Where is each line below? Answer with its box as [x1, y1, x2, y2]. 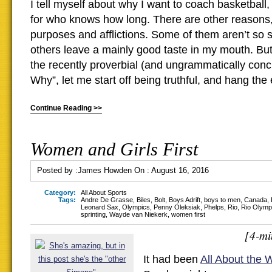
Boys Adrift [169, 196, 200, 203]
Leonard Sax [81, 203, 118, 211]
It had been [143, 253, 200, 265]
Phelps [204, 203, 224, 211]
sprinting [81, 211, 106, 218]
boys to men [204, 196, 240, 203]
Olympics [122, 203, 150, 211]
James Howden [78, 166, 132, 175]
